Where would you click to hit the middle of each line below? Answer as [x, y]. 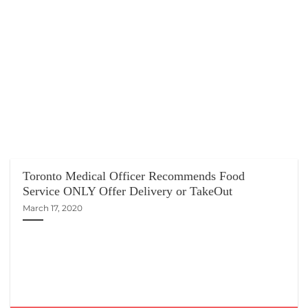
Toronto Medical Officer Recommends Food [134, 176]
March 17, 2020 [53, 208]
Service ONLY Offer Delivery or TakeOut [128, 191]
